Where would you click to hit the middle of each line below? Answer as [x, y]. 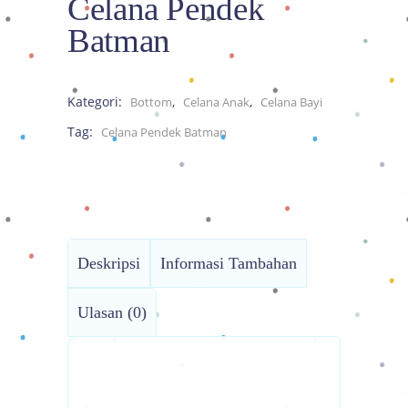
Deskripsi [109, 263]
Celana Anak [216, 102]
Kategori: [97, 101]
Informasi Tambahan [229, 263]
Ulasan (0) [112, 312]
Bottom [151, 102]
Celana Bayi [291, 102]
